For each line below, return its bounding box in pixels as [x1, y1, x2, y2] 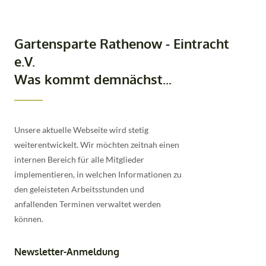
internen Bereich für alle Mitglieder [14, 154, 144, 164]
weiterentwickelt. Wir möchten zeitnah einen [14, 139, 179, 150]
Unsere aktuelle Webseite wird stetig [14, 124, 148, 135]
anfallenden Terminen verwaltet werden [14, 198, 161, 209]
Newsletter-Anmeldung [14, 245, 119, 258]
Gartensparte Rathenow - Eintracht [14, 34, 229, 52]
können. [14, 213, 45, 224]
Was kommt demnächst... [14, 70, 172, 87]
